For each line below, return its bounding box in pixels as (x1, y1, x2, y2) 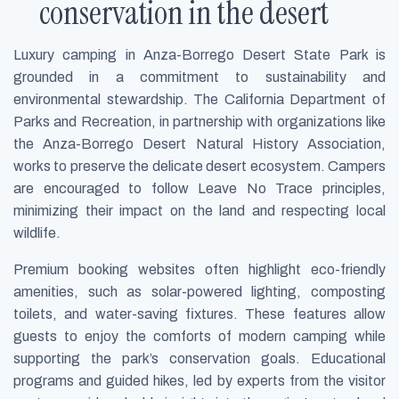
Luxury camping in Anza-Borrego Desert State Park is (13, 47, 386, 63)
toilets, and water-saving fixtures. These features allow (13, 306, 386, 322)
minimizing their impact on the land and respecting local (13, 203, 386, 219)
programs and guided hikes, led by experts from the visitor (13, 373, 386, 389)
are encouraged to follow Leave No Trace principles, (13, 181, 386, 197)
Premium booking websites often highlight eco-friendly (13, 262, 386, 278)
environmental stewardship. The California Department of (13, 92, 386, 108)
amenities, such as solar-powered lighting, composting (13, 284, 386, 300)
